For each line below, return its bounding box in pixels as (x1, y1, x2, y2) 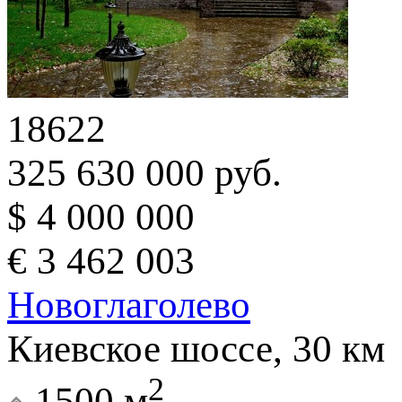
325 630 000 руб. (7, 152, 282, 195)
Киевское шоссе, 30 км (7, 328, 385, 371)
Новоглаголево (7, 284, 250, 327)
